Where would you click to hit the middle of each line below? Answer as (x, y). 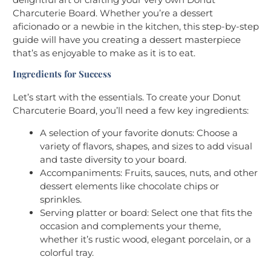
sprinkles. (61, 199)
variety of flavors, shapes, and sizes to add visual (146, 146)
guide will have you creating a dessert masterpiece (127, 39)
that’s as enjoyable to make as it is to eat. (104, 53)
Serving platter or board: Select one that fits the (146, 212)
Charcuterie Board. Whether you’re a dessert (113, 13)
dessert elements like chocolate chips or (129, 186)
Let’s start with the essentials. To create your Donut (127, 97)
